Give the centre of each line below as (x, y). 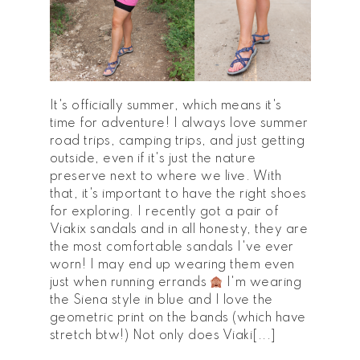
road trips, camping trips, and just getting (177, 142)
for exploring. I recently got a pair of (164, 213)
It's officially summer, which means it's (166, 106)
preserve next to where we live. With (166, 177)
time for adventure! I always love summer (179, 124)
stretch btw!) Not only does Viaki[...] (163, 336)
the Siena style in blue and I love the (161, 301)
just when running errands (130, 283)
